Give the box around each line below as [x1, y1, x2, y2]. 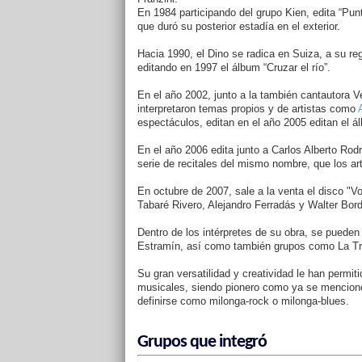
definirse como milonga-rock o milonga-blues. [137, 295, 349, 307]
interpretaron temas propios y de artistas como [137, 103, 358, 115]
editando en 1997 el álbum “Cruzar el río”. [137, 61, 330, 74]
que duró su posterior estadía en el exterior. [137, 20, 340, 32]
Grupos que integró [137, 333, 267, 351]
